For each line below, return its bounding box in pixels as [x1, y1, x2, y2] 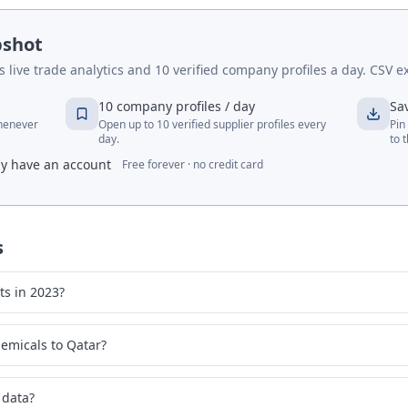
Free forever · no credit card [122, 157, 263, 172]
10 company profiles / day [98, 97, 256, 115]
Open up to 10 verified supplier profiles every [98, 117, 327, 132]
